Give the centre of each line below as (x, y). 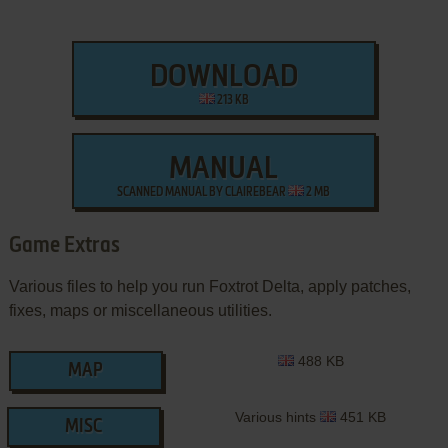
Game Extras (64, 246)
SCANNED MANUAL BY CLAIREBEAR (203, 193)
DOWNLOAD (223, 78)
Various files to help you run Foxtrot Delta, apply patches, (209, 287)
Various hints (278, 417)
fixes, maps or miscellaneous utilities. (140, 311)
